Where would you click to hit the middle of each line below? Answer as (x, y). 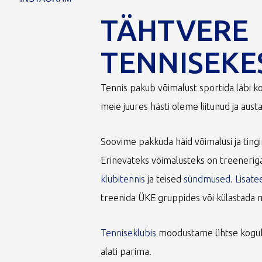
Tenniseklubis (129, 233)
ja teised (165, 179)
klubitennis (123, 179)
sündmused (207, 179)
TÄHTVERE (175, 30)
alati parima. (127, 251)
